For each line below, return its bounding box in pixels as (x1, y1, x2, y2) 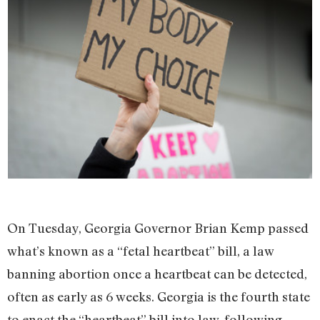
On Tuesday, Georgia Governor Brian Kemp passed (7, 219, 309, 236)
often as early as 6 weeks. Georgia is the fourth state (7, 288, 310, 304)
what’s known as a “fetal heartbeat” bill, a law (7, 242, 274, 259)
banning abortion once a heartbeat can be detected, (7, 265, 307, 281)
